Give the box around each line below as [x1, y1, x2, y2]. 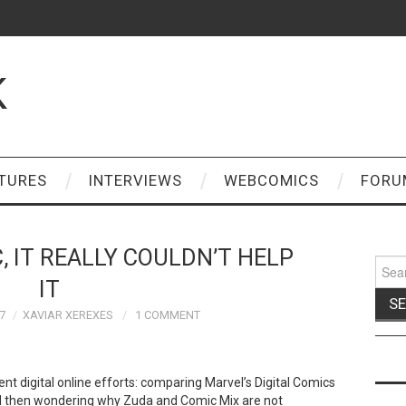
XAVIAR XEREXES [22, 308, 112, 322]
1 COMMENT [134, 308, 200, 322]
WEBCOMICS [224, 171, 319, 189]
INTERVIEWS [89, 171, 182, 189]
